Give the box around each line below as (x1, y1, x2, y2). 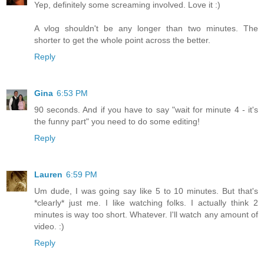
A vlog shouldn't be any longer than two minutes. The (34, 24, 258, 34)
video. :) (34, 222, 64, 232)
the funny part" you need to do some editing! (34, 117, 200, 127)
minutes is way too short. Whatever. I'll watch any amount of (34, 210, 258, 220)
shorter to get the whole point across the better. (34, 35, 210, 45)
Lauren (34, 170, 62, 180)
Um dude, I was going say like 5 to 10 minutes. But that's (34, 186, 258, 196)
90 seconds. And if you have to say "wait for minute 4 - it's (34, 105, 258, 115)
